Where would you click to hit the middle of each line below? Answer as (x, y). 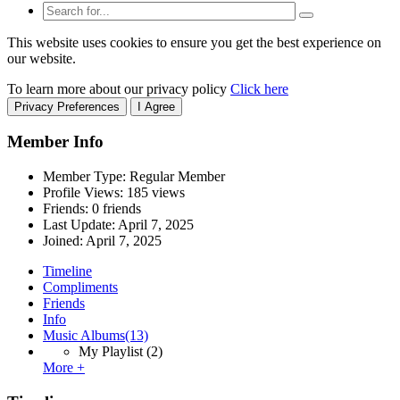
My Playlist (111, 352)
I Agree (156, 106)
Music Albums (84, 336)
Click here (259, 88)
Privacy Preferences (67, 106)
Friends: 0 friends (92, 209)
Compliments (80, 287)
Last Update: (80, 225)
